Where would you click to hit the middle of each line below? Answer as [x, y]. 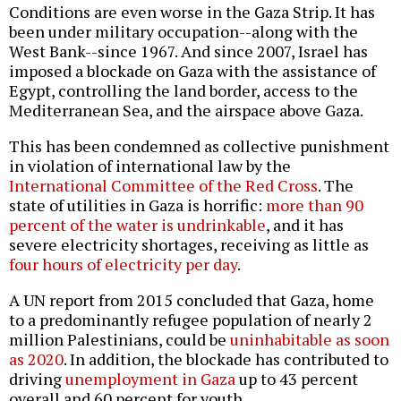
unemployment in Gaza [150, 379]
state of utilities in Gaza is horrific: [137, 205]
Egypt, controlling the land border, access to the [183, 91]
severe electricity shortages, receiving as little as [189, 245]
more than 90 [315, 205]
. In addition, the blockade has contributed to [226, 359]
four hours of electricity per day [123, 264]
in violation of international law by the [150, 166]
